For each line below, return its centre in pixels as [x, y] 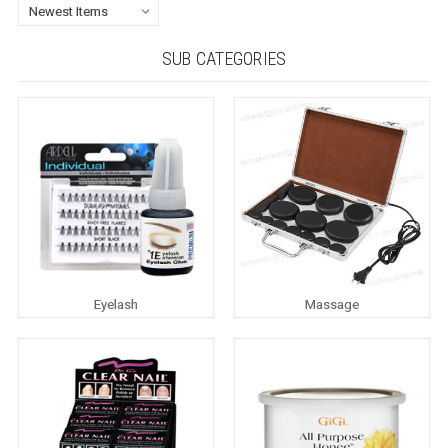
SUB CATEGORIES [224, 59]
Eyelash [115, 305]
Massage [332, 305]
